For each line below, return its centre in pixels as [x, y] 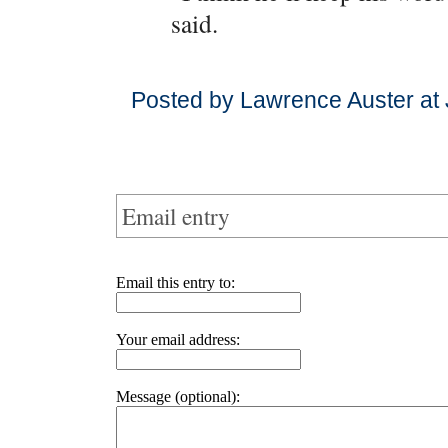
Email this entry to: [175, 282]
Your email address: [178, 339]
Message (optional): [178, 396]
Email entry [176, 216]
